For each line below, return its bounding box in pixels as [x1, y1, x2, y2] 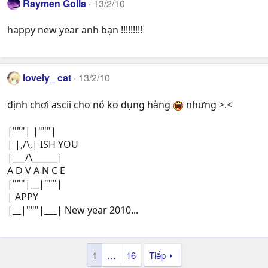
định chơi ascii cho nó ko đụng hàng [7, 98, 173, 111]
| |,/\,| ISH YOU [7, 137, 78, 151]
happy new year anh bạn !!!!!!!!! [7, 23, 142, 37]
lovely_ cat [23, 71, 72, 85]
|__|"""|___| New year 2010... [7, 203, 138, 217]
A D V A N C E [7, 163, 65, 177]
